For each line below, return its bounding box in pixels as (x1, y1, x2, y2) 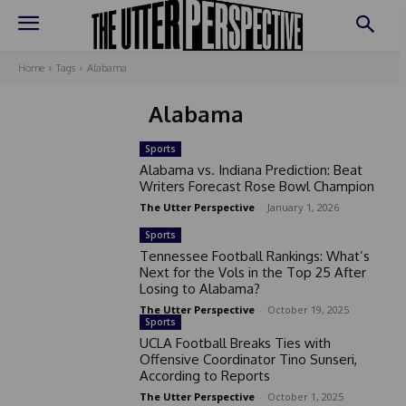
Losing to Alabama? (139, 279, 260, 297)
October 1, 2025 (266, 389, 343, 403)
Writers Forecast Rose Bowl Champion (139, 178, 374, 196)
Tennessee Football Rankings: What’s (139, 246, 370, 265)
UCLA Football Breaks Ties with (139, 333, 331, 352)
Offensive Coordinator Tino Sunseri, (139, 350, 357, 368)
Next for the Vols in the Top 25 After (139, 263, 366, 281)
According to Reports (139, 366, 270, 384)
